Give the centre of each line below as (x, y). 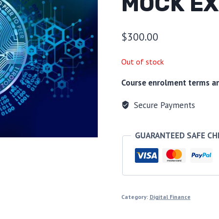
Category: (135, 197)
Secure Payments (163, 105)
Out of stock (142, 61)
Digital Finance (170, 197)
